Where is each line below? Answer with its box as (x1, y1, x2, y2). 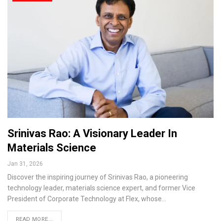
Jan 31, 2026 (7, 160, 43, 167)
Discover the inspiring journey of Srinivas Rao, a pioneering (7, 173, 188, 181)
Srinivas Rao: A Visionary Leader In (7, 127, 177, 140)
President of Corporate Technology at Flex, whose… (7, 194, 166, 203)
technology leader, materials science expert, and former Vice (7, 184, 195, 192)
